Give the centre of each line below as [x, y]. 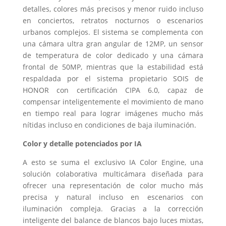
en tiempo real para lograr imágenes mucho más [113, 113]
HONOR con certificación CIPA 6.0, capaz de [113, 90]
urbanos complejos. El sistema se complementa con [113, 32]
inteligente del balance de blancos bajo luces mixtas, [113, 220]
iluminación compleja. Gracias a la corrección [113, 208]
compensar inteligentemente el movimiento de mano [113, 101]
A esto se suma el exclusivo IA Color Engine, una [113, 162]
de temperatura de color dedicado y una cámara [113, 55]
